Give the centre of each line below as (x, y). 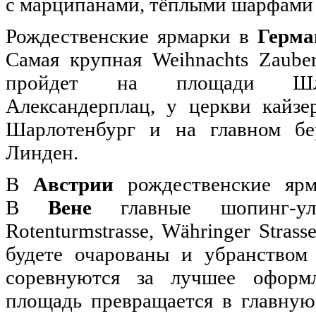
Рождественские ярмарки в (132, 36)
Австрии (73, 184)
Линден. (44, 153)
